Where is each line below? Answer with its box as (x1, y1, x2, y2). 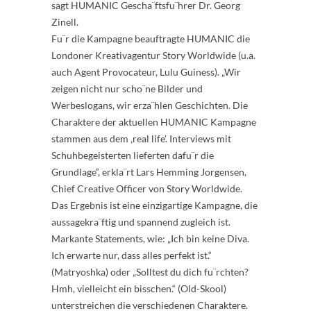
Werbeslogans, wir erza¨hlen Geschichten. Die (51, 99, 248, 111)
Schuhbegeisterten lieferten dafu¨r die (51, 149, 214, 161)
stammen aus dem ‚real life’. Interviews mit (51, 133, 231, 144)
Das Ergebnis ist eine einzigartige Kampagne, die (51, 199, 258, 211)
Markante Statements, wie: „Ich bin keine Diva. (51, 233, 249, 244)
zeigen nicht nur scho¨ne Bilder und (51, 83, 203, 94)
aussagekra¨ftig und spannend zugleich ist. (51, 216, 230, 228)
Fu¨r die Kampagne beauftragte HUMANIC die (51, 33, 250, 44)
